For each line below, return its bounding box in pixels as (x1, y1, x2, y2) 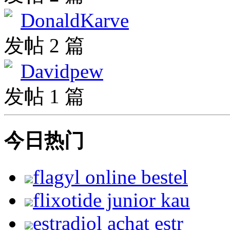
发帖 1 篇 (4, 85, 85, 108)
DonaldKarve (21, 9, 129, 32)
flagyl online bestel (33, 165, 188, 188)
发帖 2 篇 (4, 34, 85, 57)
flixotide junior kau (33, 188, 190, 211)
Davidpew (21, 60, 103, 83)
